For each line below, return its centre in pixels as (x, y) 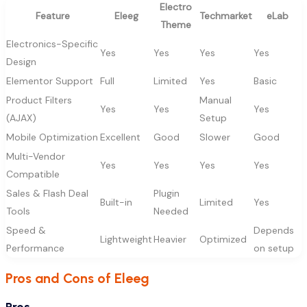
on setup (274, 248)
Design (21, 62)
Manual (216, 100)
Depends (274, 231)
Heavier (170, 240)
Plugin (167, 194)
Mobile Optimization (52, 137)
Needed (171, 211)
